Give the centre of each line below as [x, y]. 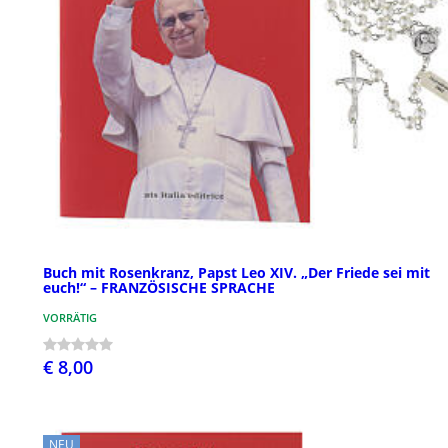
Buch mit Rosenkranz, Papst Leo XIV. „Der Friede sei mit [236, 272]
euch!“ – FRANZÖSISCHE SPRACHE [159, 287]
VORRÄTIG [70, 317]
